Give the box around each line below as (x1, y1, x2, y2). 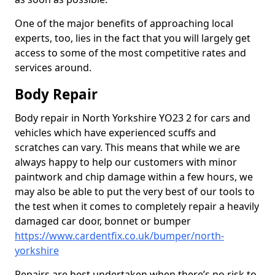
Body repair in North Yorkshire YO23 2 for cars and (15, 111, 250, 125)
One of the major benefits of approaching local (15, 17, 233, 30)
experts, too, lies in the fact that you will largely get (15, 31, 250, 45)
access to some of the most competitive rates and (15, 46, 246, 60)
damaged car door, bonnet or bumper (15, 214, 191, 228)
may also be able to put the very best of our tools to (15, 185, 255, 198)
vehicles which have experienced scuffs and (15, 126, 216, 139)
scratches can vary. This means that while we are (15, 141, 240, 154)
